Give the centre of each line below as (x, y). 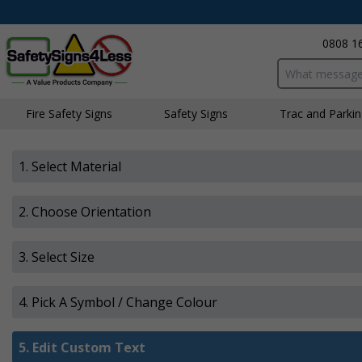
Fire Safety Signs (69, 114)
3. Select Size (57, 257)
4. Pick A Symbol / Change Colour (118, 302)
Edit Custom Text (89, 347)
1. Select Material (70, 166)
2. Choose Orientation (85, 212)
